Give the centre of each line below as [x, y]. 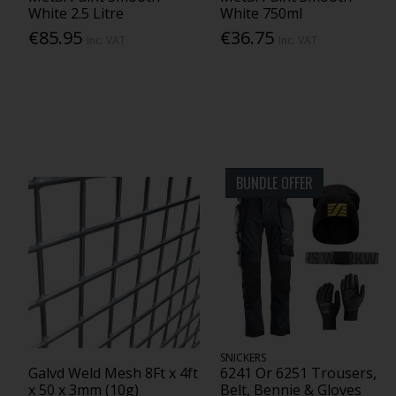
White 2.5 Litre [76, 13]
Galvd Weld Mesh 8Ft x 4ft [113, 373]
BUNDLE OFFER [275, 183]
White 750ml [262, 13]
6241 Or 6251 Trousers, [299, 373]
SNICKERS [244, 358]
